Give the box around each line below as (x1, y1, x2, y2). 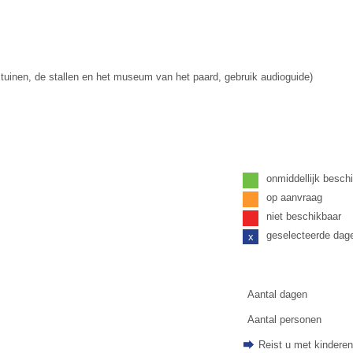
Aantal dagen (247, 288, 307, 300)
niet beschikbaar (266, 210, 342, 222)
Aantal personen (247, 313, 321, 325)
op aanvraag (266, 191, 326, 203)
